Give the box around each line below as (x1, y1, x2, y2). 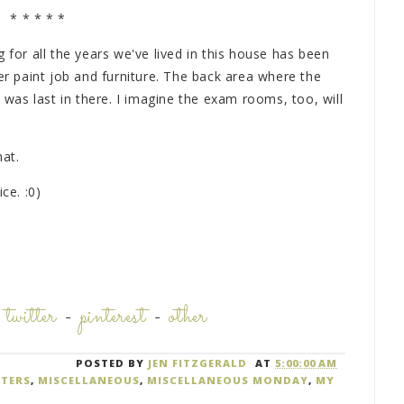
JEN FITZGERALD (148, 356, 248, 371)
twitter (6, 300, 58, 335)
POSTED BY (76, 356, 149, 371)
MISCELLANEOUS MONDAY (146, 373, 308, 388)
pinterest (79, 300, 147, 335)
